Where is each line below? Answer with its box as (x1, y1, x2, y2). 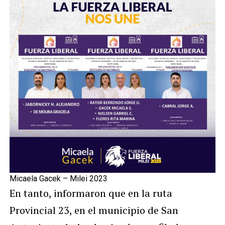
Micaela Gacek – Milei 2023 (9, 174, 107, 184)
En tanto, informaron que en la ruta (9, 186, 172, 200)
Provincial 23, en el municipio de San (9, 203, 178, 217)
